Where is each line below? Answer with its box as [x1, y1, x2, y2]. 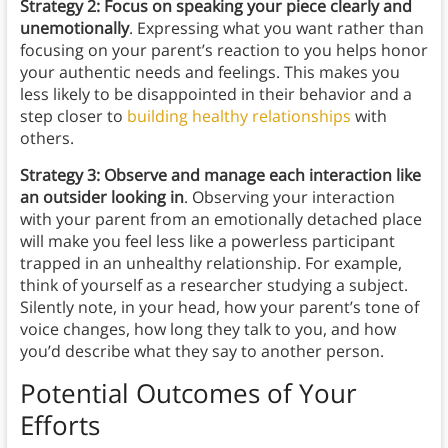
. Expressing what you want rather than [128, 17, 424, 40]
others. [19, 127, 74, 150]
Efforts [19, 407, 100, 444]
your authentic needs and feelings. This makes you [19, 61, 400, 84]
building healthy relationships [126, 105, 351, 128]
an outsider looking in [19, 186, 184, 209]
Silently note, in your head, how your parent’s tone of [19, 296, 419, 319]
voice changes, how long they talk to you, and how [19, 318, 396, 341]
